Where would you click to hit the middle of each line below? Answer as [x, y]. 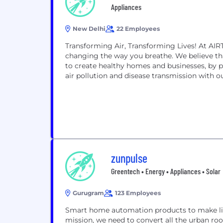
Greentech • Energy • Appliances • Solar [166, 171]
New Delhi [89, 29]
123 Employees [138, 193]
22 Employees [138, 29]
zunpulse [129, 158]
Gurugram [88, 193]
